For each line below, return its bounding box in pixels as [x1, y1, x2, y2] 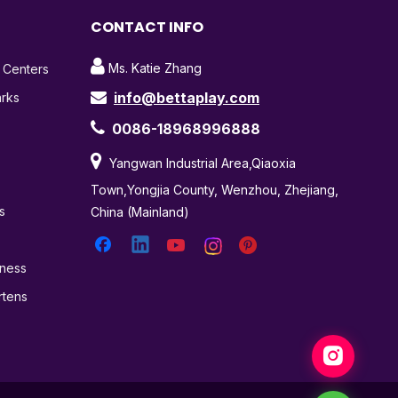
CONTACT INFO [91, 16, 203, 37]
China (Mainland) [91, 203, 189, 219]
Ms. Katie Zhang [105, 60, 202, 76]
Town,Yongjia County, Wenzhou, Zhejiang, [91, 181, 338, 197]
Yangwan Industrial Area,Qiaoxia [102, 155, 296, 171]
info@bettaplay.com [114, 88, 259, 107]
